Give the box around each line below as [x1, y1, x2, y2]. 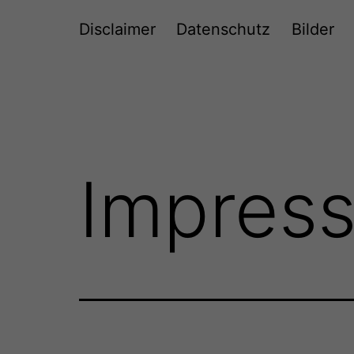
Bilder [291, 20, 334, 40]
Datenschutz [176, 20, 271, 40]
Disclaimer [79, 20, 156, 40]
